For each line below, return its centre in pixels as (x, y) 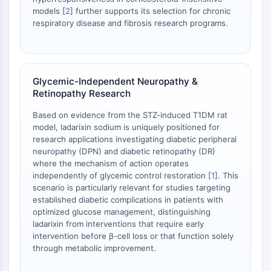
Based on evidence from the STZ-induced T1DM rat (130, 115)
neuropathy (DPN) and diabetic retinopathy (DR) (124, 151)
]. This (227, 175)
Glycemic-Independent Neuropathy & (115, 81)
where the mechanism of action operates (111, 163)
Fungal (35, 123)
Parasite (38, 108)
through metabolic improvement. (94, 248)
